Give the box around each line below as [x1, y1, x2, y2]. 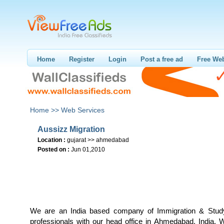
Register [69, 55, 94, 63]
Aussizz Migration [37, 125, 105, 133]
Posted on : [37, 146, 69, 153]
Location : [37, 136, 65, 143]
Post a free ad [140, 55, 183, 63]
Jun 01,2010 [71, 146, 105, 153]
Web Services [61, 106, 104, 114]
